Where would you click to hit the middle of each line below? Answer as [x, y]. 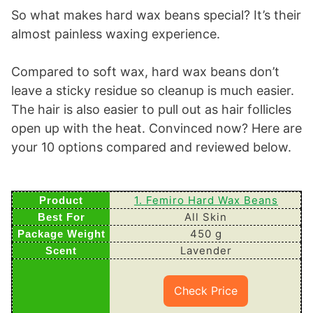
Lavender [206, 250]
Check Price [206, 290]
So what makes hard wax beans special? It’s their [156, 15]
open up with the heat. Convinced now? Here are [156, 128]
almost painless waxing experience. [116, 34]
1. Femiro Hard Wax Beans [206, 200]
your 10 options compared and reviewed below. [151, 147]
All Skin [206, 217]
